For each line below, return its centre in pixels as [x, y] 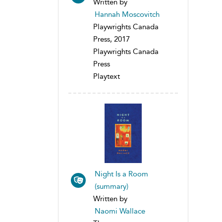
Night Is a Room [121, 174]
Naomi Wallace [120, 211]
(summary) [111, 186]
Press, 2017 [111, 39]
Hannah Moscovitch [127, 14]
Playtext [107, 76]
